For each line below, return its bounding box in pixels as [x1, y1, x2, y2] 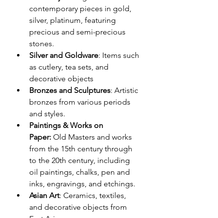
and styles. [29, 109, 65, 118]
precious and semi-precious [29, 27, 127, 36]
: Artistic [110, 85, 140, 95]
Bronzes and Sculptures [29, 85, 110, 95]
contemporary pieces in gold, [29, 3, 133, 13]
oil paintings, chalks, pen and [29, 167, 132, 177]
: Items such [98, 50, 141, 60]
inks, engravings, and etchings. [29, 179, 135, 188]
